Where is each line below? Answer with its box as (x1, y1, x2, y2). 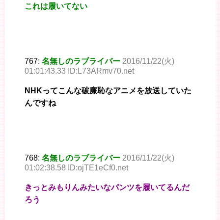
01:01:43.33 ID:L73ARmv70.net (25, 66, 134, 75)
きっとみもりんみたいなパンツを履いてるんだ (25, 183, 190, 192)
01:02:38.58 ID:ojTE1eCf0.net (25, 163, 128, 172)
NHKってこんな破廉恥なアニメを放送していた (25, 86, 192, 95)
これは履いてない (25, 1, 87, 10)
